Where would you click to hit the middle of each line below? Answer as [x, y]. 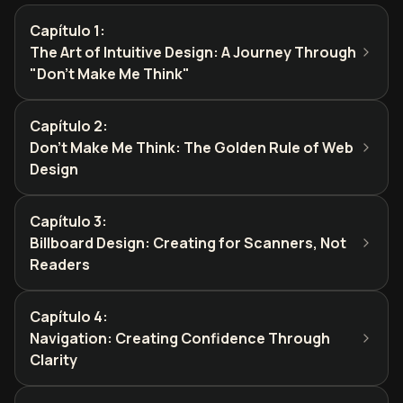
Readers [60, 264]
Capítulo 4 [66, 317]
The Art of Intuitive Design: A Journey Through [193, 52]
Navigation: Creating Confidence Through [180, 338]
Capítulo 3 [66, 221]
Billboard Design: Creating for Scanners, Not [188, 243]
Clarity [54, 360]
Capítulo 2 [66, 126]
